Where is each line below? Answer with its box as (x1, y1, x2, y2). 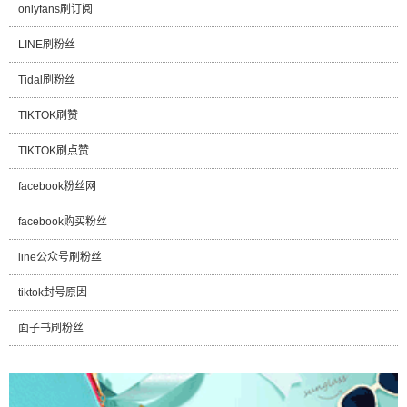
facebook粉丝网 (18, 180, 96, 194)
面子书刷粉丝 (18, 322, 84, 335)
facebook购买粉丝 (18, 215, 107, 229)
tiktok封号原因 (18, 286, 87, 300)
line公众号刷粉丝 (18, 251, 102, 264)
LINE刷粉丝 (18, 38, 75, 52)
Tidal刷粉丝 (18, 74, 75, 87)
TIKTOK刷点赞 (18, 144, 89, 158)
